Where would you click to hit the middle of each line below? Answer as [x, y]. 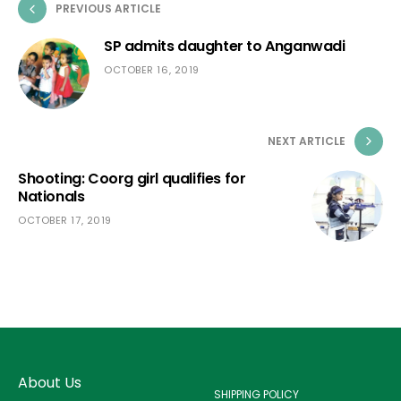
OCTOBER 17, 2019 [65, 221]
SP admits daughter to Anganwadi [225, 47]
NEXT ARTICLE [307, 141]
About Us [50, 383]
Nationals [51, 197]
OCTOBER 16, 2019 [152, 70]
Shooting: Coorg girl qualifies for [132, 179]
